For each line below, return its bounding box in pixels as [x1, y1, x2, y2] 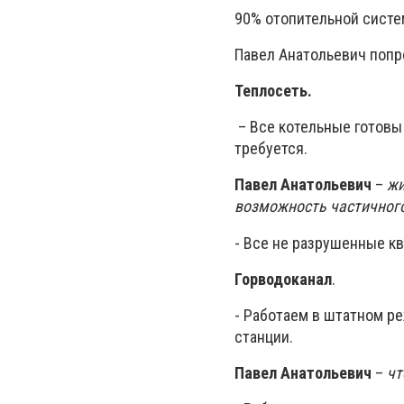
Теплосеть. [234, 81, 312, 101]
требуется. [234, 139, 308, 159]
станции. [234, 327, 293, 346]
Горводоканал [234, 269, 332, 289]
